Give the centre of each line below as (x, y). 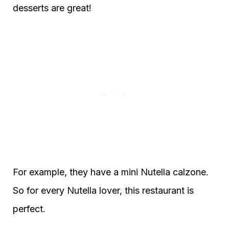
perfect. (29, 209)
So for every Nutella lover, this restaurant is (103, 190)
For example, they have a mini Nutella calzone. (111, 172)
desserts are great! (52, 8)
